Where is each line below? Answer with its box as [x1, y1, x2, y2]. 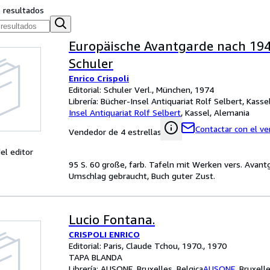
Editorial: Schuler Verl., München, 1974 [69, 84, 214, 95]
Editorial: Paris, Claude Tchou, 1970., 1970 [69, 240, 227, 251]
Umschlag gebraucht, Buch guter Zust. [69, 171, 215, 181]
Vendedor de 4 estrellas [69, 127, 162, 137]
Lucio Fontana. [69, 212, 155, 227]
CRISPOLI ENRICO [69, 229, 140, 239]
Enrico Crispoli [69, 73, 129, 83]
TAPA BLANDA [69, 252, 122, 262]
